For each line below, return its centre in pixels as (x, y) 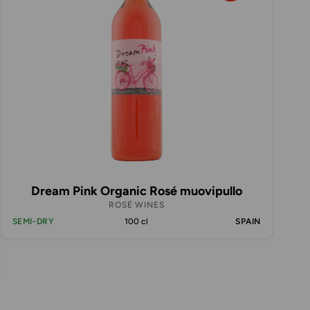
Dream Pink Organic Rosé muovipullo (136, 191)
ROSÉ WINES (137, 205)
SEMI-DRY (33, 221)
